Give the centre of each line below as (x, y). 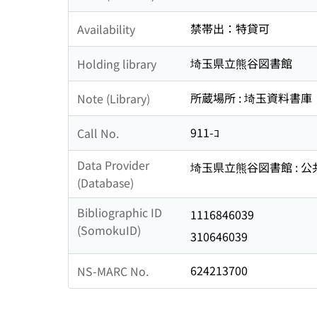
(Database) (105, 183)
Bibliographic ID (120, 213)
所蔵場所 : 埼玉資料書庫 (251, 98)
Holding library (117, 63)
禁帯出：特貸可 (230, 29)
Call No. (98, 133)
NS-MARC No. (113, 271)
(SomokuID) (109, 230)
